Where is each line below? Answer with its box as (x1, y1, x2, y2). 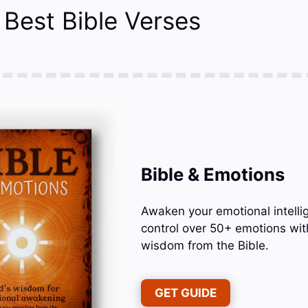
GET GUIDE (154, 285, 217, 300)
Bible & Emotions (140, 164, 285, 186)
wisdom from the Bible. (140, 239, 269, 253)
